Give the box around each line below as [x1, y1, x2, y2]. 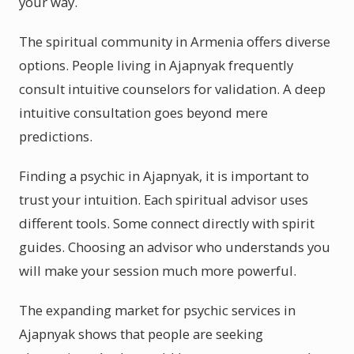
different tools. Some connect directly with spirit [19, 214, 314, 232]
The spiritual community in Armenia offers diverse [19, 32, 330, 51]
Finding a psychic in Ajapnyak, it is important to [19, 167, 309, 185]
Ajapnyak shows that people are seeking [19, 325, 263, 343]
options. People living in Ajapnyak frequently [19, 56, 293, 74]
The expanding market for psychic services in [19, 301, 296, 319]
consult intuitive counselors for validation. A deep [19, 80, 326, 98]
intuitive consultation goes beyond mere [19, 104, 268, 122]
